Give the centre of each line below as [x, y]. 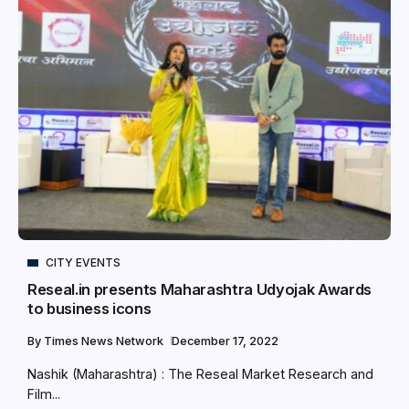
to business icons [89, 309]
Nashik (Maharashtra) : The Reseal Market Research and [200, 374]
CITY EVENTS [83, 262]
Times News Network [105, 341]
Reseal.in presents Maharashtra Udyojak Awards [200, 289]
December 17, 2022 [225, 341]
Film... [44, 394]
